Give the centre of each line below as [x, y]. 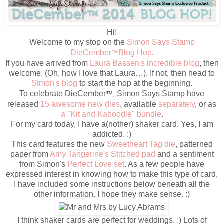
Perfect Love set [96, 164]
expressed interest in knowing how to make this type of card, [112, 174]
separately [177, 104]
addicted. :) [112, 134]
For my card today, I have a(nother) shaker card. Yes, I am [112, 124]
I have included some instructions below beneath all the [112, 184]
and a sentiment [184, 154]
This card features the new [59, 144]
